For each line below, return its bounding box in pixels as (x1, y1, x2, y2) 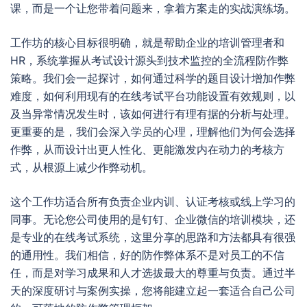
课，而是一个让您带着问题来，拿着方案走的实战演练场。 (10, 1, 295, 15)
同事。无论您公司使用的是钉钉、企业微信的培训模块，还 (10, 212, 295, 226)
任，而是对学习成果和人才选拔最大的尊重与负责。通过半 (10, 266, 295, 280)
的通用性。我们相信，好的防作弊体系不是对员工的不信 (10, 248, 284, 262)
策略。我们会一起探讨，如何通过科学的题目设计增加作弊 (10, 71, 295, 85)
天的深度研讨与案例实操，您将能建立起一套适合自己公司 (10, 284, 295, 297)
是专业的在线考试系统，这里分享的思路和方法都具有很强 (10, 230, 295, 244)
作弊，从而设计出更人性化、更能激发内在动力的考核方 (10, 143, 284, 156)
